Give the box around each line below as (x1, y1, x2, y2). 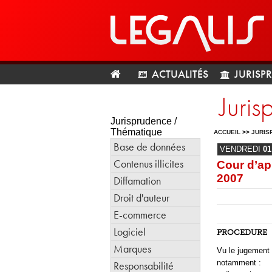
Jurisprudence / (110, 116, 177, 126)
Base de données (114, 140, 185, 154)
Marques (114, 242, 151, 256)
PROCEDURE (217, 228, 267, 237)
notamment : (217, 258, 261, 267)
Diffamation (114, 174, 161, 188)
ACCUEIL (214, 129, 240, 135)
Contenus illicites (114, 157, 183, 171)
